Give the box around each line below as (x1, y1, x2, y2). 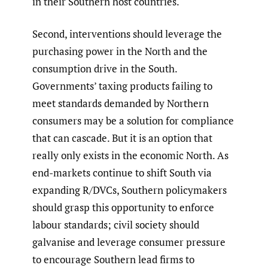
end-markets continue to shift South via (32, 166, 212, 180)
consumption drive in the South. (32, 62, 177, 76)
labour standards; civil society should (32, 218, 199, 232)
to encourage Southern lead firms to (32, 252, 194, 267)
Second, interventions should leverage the (32, 27, 222, 41)
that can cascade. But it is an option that (32, 131, 212, 145)
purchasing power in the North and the (32, 44, 208, 59)
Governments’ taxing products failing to (32, 79, 212, 93)
